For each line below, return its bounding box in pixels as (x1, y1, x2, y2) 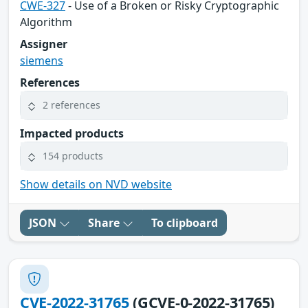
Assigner (20, 36, 67, 52)
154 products (43, 149, 103, 163)
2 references (43, 98, 100, 112)
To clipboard (151, 214, 218, 230)
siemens (20, 52, 63, 68)
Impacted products (20, 125, 124, 141)
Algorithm (20, 14, 72, 30)
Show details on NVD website (20, 176, 172, 192)
